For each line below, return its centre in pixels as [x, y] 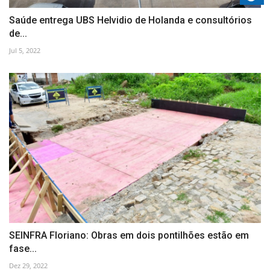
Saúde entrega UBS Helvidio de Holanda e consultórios [130, 20]
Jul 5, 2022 [25, 51]
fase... [23, 248]
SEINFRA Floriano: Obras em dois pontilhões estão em [129, 235]
